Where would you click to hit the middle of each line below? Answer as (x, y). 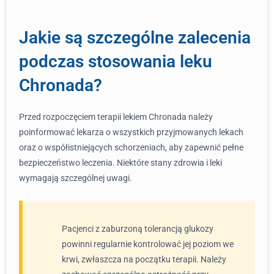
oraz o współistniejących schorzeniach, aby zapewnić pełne (131, 147)
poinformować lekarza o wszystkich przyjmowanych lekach (131, 132)
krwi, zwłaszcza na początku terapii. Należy (144, 259)
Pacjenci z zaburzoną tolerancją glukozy (138, 229)
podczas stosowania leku (116, 61)
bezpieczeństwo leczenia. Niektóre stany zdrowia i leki (120, 163)
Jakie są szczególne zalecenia (135, 38)
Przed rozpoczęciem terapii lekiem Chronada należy (116, 117)
